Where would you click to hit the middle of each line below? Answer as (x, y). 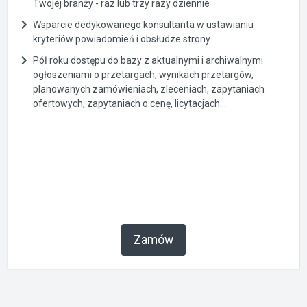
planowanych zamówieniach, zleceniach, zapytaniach (149, 89)
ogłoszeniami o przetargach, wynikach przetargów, (143, 75)
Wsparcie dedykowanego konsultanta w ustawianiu (143, 25)
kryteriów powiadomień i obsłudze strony (122, 39)
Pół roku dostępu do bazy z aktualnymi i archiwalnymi (148, 61)
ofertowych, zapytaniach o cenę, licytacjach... (130, 104)
